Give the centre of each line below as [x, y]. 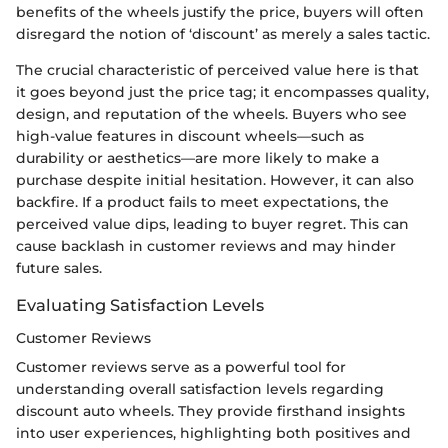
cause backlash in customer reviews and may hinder [206, 246]
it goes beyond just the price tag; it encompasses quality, [222, 92]
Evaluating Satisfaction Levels [140, 305]
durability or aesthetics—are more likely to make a [197, 158]
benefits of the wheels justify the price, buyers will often [220, 12]
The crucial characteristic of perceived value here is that [217, 70]
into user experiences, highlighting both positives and [213, 432]
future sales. [59, 268]
